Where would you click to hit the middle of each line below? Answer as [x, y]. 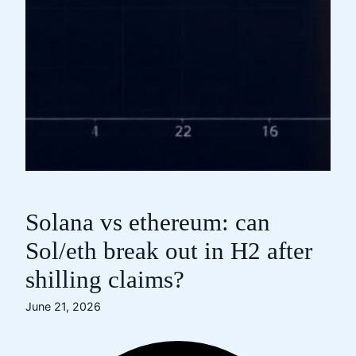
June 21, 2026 [63, 306]
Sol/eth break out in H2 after [169, 251]
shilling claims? [105, 280]
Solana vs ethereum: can [148, 222]
